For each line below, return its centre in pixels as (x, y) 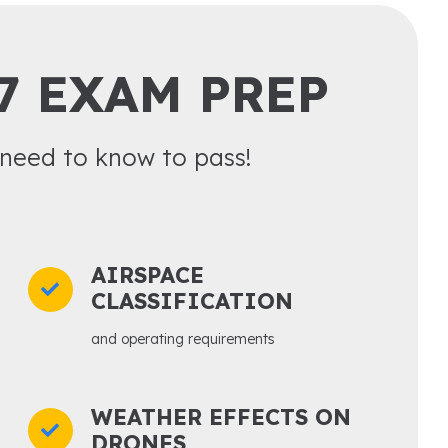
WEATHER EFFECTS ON (221, 417)
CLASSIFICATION (192, 301)
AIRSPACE (148, 275)
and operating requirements (183, 339)
